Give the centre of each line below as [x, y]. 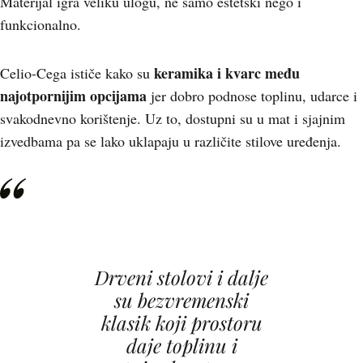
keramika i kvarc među [227, 73]
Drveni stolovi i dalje [181, 277]
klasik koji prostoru [181, 322]
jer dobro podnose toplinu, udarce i [252, 96]
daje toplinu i [181, 345]
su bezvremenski [181, 300]
